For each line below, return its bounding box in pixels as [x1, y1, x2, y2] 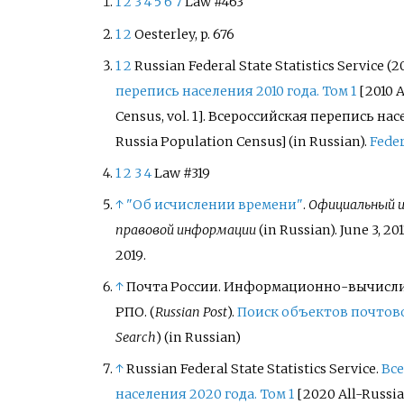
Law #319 [153, 164, 210, 181]
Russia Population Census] [115, 133, 286, 150]
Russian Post [154, 304, 227, 321]
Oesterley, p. [133, 25, 210, 42]
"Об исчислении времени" [125, 197, 303, 214]
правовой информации [115, 222, 256, 239]
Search [115, 329, 156, 346]
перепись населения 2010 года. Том [115, 82, 348, 99]
